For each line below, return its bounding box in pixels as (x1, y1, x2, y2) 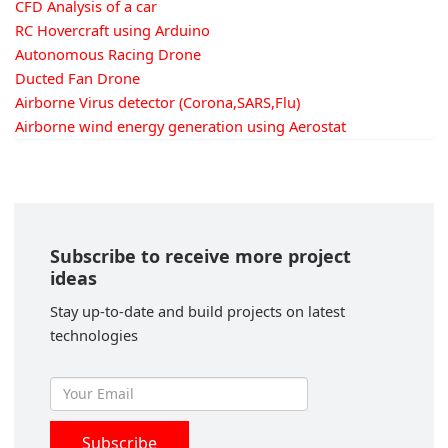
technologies (50, 324, 139, 345)
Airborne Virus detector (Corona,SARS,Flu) (15, 91, 300, 112)
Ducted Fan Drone (15, 67, 140, 88)
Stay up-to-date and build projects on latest (50, 300, 346, 321)
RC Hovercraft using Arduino (15, 19, 210, 40)
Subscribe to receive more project (50, 243, 352, 268)
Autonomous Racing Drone (15, 43, 201, 64)
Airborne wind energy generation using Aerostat (15, 115, 346, 136)
